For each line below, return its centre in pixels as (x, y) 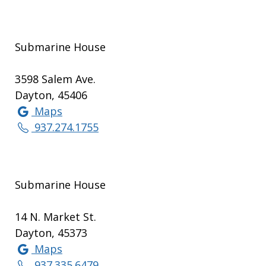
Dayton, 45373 (51, 233)
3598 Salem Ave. (55, 79)
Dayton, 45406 (51, 95)
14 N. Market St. (56, 217)
